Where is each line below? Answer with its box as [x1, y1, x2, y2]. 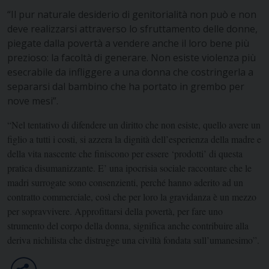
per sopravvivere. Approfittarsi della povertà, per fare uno [7, 204, 223, 217]
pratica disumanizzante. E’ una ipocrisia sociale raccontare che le [7, 161, 252, 174]
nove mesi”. [7, 94, 58, 107]
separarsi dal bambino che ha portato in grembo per [7, 79, 244, 93]
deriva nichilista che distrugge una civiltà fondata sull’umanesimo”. [7, 233, 259, 246]
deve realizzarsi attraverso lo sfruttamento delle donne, [7, 22, 258, 35]
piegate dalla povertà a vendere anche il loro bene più [7, 36, 249, 50]
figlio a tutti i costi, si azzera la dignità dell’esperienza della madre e [7, 132, 261, 145]
